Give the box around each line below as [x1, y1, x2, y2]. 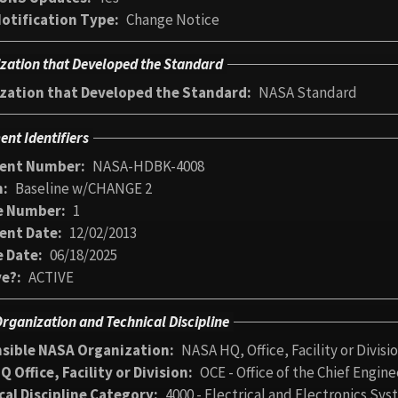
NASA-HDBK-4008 [92, 155, 204, 176]
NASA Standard [259, 83, 357, 103]
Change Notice [126, 10, 219, 29]
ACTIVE [28, 267, 74, 287]
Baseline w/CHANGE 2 [15, 178, 152, 198]
